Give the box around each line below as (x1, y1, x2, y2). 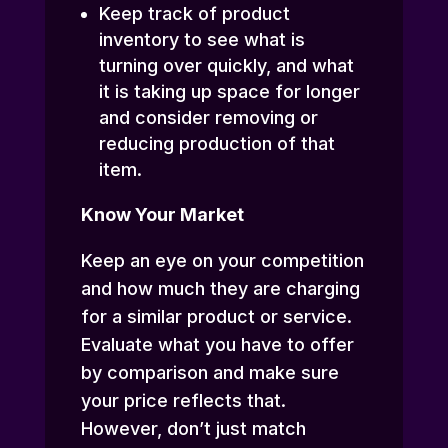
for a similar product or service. (80, 306, 352, 328)
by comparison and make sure (80, 362, 339, 384)
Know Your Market (80, 204, 244, 226)
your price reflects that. (80, 390, 286, 412)
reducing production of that (98, 133, 335, 155)
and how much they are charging (80, 278, 360, 300)
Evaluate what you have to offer (80, 334, 354, 356)
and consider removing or (98, 107, 318, 129)
